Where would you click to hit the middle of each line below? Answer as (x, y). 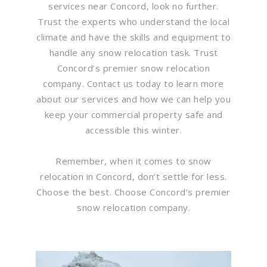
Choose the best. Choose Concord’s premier (133, 192)
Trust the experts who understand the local (133, 21)
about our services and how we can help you (133, 99)
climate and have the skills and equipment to (133, 37)
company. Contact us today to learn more (133, 83)
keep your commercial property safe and (133, 114)
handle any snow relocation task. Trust (133, 52)
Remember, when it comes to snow (133, 161)
